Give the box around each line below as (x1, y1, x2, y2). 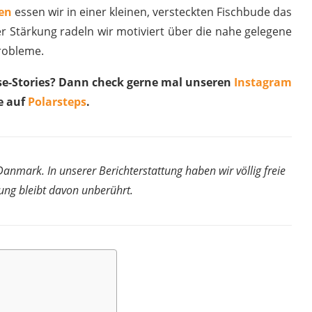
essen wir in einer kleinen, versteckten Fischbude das (12, 4, 292, 19)
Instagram (234, 75, 292, 90)
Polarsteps (28, 94, 86, 109)
